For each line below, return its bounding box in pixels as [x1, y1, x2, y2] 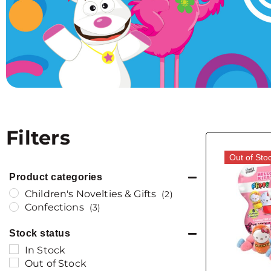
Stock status [9, 227, 70, 238]
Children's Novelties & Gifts [25, 188, 157, 200]
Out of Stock [25, 257, 87, 269]
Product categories [9, 171, 102, 182]
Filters [6, 125, 70, 149]
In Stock [25, 244, 66, 256]
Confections [25, 201, 84, 214]
